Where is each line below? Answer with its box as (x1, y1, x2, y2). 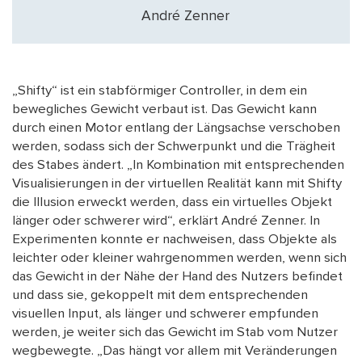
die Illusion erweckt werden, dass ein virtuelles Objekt (12, 194, 332, 211)
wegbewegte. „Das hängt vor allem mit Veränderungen (12, 343, 337, 360)
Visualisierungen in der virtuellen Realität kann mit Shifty (12, 175, 342, 192)
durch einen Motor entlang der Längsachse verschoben (12, 120, 340, 137)
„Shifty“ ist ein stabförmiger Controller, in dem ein (12, 82, 307, 99)
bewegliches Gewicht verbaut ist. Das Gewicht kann (12, 101, 317, 118)
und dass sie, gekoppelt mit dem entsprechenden (12, 287, 308, 304)
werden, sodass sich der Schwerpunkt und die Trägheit (12, 138, 335, 155)
